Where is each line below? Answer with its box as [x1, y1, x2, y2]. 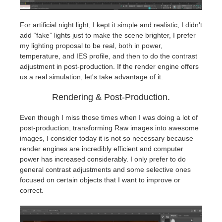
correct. [20, 186, 44, 195]
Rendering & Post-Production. [52, 92, 170, 103]
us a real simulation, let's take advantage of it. [20, 73, 163, 81]
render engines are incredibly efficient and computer [20, 145, 183, 153]
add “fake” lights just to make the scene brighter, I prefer [20, 31, 196, 40]
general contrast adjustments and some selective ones [20, 166, 191, 174]
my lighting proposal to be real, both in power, [20, 42, 163, 50]
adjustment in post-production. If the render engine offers [20, 62, 199, 71]
